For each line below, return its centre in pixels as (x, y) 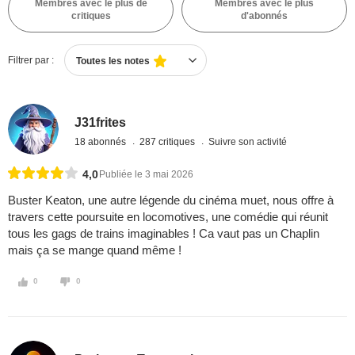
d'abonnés (264, 16)
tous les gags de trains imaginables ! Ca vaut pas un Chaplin (164, 234)
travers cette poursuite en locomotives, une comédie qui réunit (168, 217)
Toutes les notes (113, 61)
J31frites (101, 122)
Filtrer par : (31, 60)
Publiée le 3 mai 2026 (146, 175)
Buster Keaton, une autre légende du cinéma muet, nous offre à (171, 200)
